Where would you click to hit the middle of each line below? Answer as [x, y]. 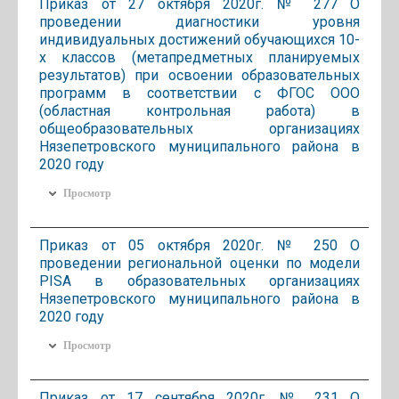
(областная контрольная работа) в [199, 110]
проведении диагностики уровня [199, 21]
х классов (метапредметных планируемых [199, 57]
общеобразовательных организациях [199, 128]
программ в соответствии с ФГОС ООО [199, 93]
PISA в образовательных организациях [199, 281]
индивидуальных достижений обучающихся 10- [199, 39]
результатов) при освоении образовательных [199, 75]
